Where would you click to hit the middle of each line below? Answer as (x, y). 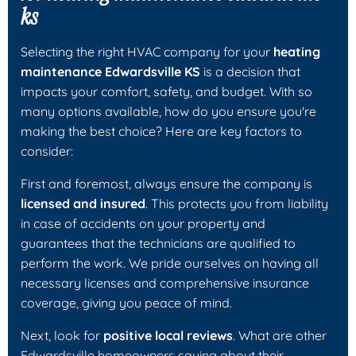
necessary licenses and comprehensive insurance (165, 282)
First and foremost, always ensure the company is (166, 183)
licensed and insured (83, 203)
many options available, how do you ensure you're (168, 111)
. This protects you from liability (237, 203)
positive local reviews (168, 335)
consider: (47, 151)
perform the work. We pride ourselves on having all (170, 263)
